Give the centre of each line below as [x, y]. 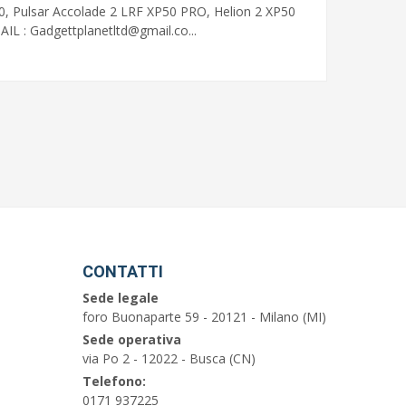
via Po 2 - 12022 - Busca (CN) [169, 359]
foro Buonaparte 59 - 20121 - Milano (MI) [204, 317]
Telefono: [114, 382]
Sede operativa [132, 340]
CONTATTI [123, 272]
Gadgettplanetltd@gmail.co [110, 30]
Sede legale [121, 298]
